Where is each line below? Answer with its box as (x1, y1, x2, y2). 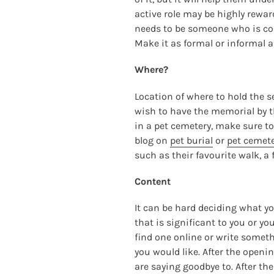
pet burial (170, 134, 213, 146)
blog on (135, 134, 171, 146)
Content (135, 175, 171, 187)
